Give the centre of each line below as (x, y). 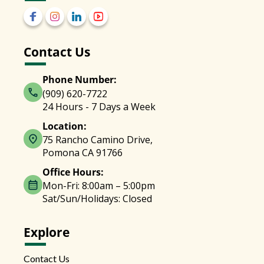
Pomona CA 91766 (82, 152)
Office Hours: (73, 172)
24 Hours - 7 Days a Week (99, 106)
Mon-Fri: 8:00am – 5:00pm (99, 185)
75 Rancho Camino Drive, (98, 139)
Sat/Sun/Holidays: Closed (97, 198)
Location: (65, 126)
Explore (47, 232)
